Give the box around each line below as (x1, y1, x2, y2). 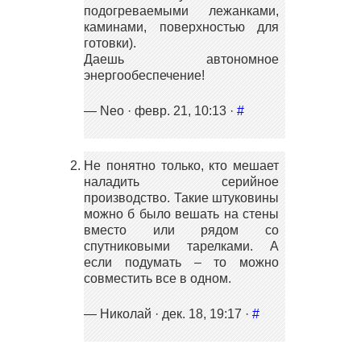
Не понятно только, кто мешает (84, 158, 279, 172)
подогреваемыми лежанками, (84, 3, 279, 18)
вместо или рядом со (84, 222, 279, 237)
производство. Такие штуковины (84, 190, 279, 205)
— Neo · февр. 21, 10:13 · (84, 103, 237, 118)
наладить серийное (84, 174, 279, 189)
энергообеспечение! (84, 68, 205, 82)
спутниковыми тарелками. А (84, 239, 279, 253)
